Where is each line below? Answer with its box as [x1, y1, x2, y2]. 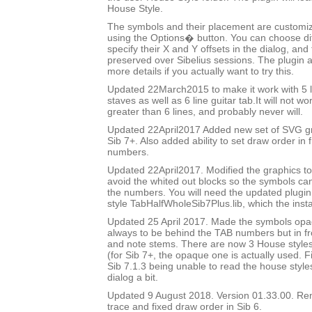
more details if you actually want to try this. [107, 66, 294, 77]
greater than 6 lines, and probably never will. [107, 107, 303, 117]
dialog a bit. [107, 272, 158, 283]
